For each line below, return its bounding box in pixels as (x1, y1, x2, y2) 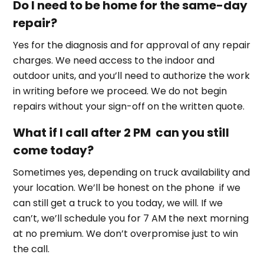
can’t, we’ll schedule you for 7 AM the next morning (13, 211, 249, 225)
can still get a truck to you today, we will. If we (13, 196, 223, 210)
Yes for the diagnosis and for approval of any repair (13, 38, 251, 52)
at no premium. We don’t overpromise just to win (13, 226, 239, 240)
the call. (13, 242, 50, 256)
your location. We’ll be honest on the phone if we (13, 180, 241, 194)
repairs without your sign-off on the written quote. (13, 99, 245, 113)
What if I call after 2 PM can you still (13, 124, 230, 141)
